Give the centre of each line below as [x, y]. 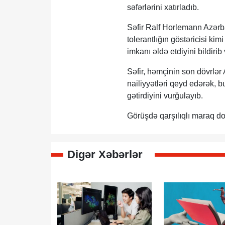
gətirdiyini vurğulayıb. [165, 96]
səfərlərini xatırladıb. [163, 7]
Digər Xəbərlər [105, 154]
